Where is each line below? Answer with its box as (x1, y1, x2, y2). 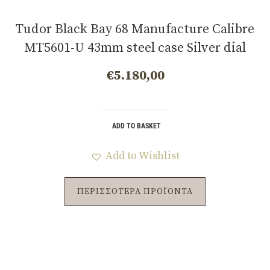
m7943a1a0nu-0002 (80, 58, 190, 75)
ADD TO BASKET (112, 122, 161, 131)
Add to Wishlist (105, 149, 180, 163)
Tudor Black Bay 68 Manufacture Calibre (16, 21, 254, 38)
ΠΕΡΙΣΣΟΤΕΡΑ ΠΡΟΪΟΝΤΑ (77, 186, 193, 198)
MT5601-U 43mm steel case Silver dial (24, 40, 246, 57)
